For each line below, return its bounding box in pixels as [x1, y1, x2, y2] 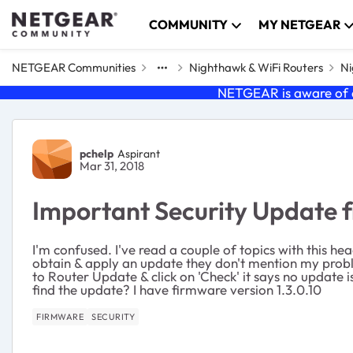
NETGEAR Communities [12, 60, 136, 75]
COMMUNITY [149, 17, 229, 32]
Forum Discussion [10, 117, 232, 153]
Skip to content [28, 13, 113, 29]
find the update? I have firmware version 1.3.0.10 [32, 281, 321, 298]
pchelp [80, 146, 113, 161]
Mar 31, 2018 [80, 158, 144, 173]
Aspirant [117, 146, 160, 161]
